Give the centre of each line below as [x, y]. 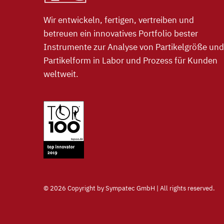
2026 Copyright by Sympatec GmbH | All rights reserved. [132, 188]
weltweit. [61, 74]
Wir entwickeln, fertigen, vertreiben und [119, 20]
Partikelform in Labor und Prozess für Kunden [130, 60]
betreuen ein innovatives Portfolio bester [121, 33]
